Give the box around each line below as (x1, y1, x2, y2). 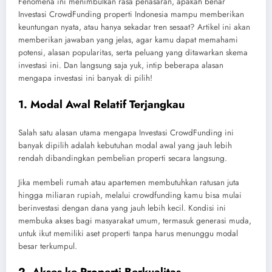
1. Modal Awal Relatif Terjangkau (18, 96, 185, 112)
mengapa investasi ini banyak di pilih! (18, 72, 152, 84)
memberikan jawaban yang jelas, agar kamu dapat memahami (18, 34, 238, 46)
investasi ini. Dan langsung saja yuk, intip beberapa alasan (18, 59, 223, 72)
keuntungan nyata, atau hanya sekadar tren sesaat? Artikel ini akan (18, 21, 250, 33)
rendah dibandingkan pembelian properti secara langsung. (18, 152, 227, 165)
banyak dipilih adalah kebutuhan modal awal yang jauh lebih (18, 140, 232, 152)
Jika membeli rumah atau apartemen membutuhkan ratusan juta (18, 177, 239, 189)
